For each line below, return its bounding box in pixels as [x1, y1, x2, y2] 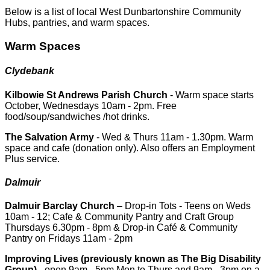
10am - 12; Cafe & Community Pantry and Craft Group [5, 212, 234, 222]
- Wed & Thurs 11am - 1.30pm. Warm [94, 131, 253, 142]
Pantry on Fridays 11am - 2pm [5, 233, 133, 244]
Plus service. [5, 153, 60, 164]
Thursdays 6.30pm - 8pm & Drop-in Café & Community [5, 222, 237, 233]
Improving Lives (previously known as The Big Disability [5, 254, 261, 265]
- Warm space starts [168, 89, 254, 100]
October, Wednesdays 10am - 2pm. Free [5, 100, 177, 111]
